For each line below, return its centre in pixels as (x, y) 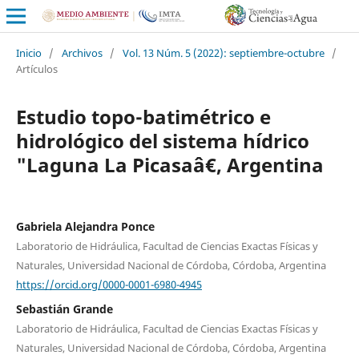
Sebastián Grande (64, 309)
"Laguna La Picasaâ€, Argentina (169, 164)
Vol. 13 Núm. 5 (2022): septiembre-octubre (223, 52)
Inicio (28, 52)
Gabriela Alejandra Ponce (85, 226)
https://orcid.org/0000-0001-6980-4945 (109, 284)
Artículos (36, 69)
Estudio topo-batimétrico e (143, 116)
